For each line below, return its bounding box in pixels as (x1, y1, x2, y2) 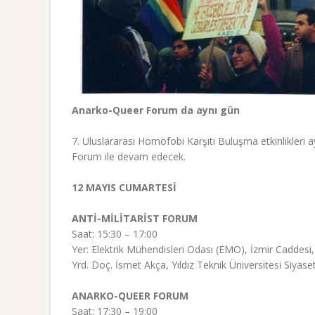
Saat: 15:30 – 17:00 (72, 227, 157, 241)
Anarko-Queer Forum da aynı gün (72, 103, 240, 117)
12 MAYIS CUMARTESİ (72, 181, 176, 195)
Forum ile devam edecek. (72, 150, 186, 164)
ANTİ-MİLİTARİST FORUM (72, 212, 198, 226)
